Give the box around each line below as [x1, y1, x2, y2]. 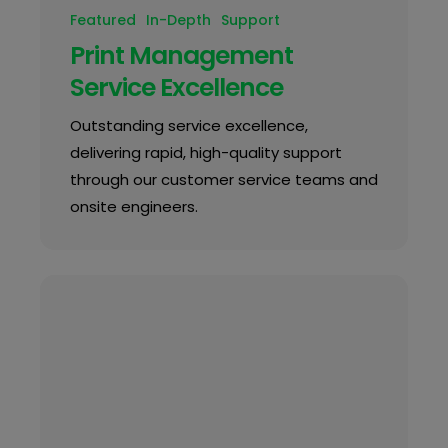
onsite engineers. [69, 196, 198, 218]
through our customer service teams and [69, 169, 378, 191]
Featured [69, 10, 136, 31]
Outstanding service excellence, [69, 115, 308, 137]
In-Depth [145, 10, 211, 31]
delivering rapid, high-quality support [69, 142, 342, 164]
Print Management [69, 38, 293, 74]
